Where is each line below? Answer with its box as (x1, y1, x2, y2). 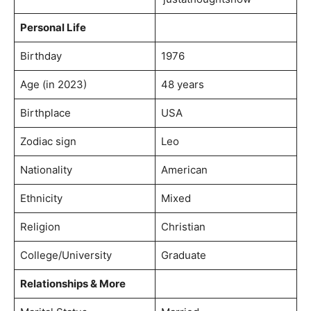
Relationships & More (19, 276, 126, 290)
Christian (160, 219, 205, 233)
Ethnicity (19, 191, 62, 205)
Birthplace (19, 106, 71, 119)
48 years (160, 77, 204, 91)
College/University (19, 248, 112, 262)
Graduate (160, 248, 206, 262)
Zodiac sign (19, 134, 76, 148)
